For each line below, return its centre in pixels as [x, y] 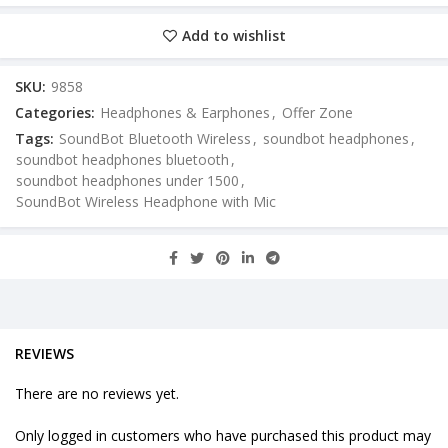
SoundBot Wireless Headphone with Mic [146, 202]
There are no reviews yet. [97, 394]
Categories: [57, 113]
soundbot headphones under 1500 [127, 181]
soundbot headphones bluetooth [122, 160]
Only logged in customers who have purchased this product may [223, 436]
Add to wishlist [233, 36]
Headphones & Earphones [185, 113]
